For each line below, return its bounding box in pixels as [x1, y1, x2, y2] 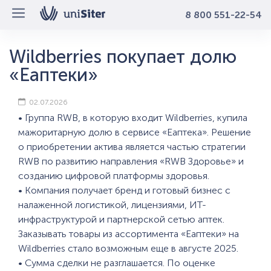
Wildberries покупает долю [9, 46, 237, 68]
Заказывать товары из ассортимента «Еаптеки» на [18, 228, 239, 240]
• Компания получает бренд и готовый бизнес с [18, 184, 230, 196]
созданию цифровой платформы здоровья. [18, 170, 209, 181]
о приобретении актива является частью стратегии [18, 141, 246, 152]
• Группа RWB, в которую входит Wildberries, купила [18, 112, 247, 123]
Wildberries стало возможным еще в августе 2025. [18, 243, 238, 254]
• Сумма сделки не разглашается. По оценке [18, 257, 215, 269]
